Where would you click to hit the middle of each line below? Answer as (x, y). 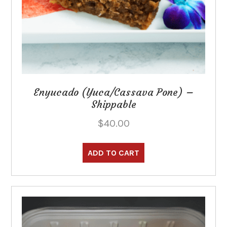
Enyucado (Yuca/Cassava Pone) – (113, 92)
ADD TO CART (113, 153)
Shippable (113, 104)
